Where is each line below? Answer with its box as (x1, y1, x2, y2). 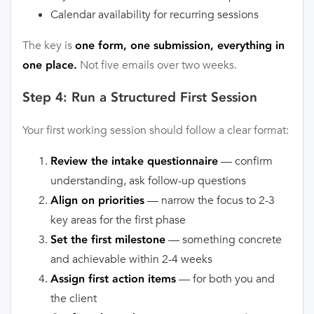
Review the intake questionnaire (50, 154, 218, 168)
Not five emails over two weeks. (77, 57, 237, 72)
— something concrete (165, 232, 282, 247)
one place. (22, 57, 77, 71)
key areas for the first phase (50, 212, 186, 228)
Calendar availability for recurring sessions (50, 6, 259, 22)
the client (50, 291, 97, 306)
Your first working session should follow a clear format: (22, 123, 289, 138)
